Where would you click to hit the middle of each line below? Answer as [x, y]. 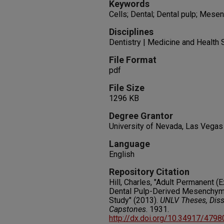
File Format [133, 60]
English [122, 154]
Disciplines [131, 32]
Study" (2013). [134, 200]
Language [129, 144]
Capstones [127, 209]
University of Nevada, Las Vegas [166, 126]
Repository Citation [149, 172]
